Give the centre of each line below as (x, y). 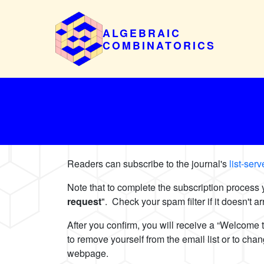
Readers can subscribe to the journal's (148, 164)
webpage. (90, 253)
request (84, 202)
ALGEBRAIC (142, 33)
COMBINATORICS (159, 45)
